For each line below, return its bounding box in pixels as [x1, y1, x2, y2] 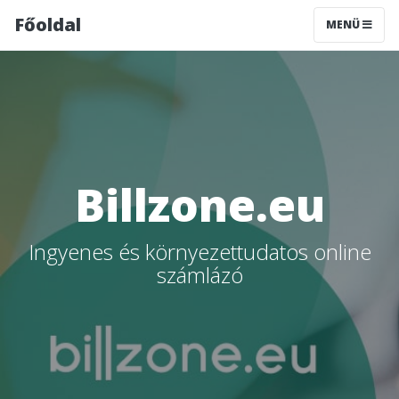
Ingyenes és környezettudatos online [28, 237, 371, 266]
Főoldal [14, 12, 81, 37]
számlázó [156, 260, 243, 289]
